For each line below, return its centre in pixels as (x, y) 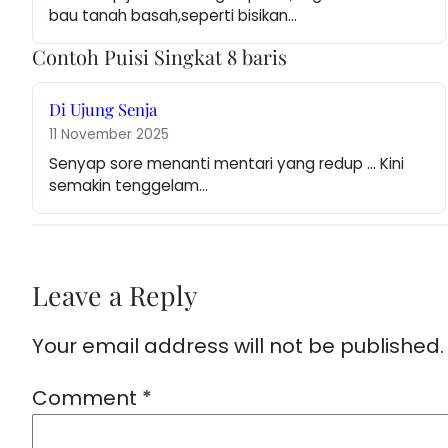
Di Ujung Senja (103, 109)
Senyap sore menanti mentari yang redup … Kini (226, 164)
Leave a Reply (114, 295)
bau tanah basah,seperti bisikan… (173, 16)
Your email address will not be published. (238, 346)
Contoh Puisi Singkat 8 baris (159, 57)
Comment (87, 398)
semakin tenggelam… (128, 186)
